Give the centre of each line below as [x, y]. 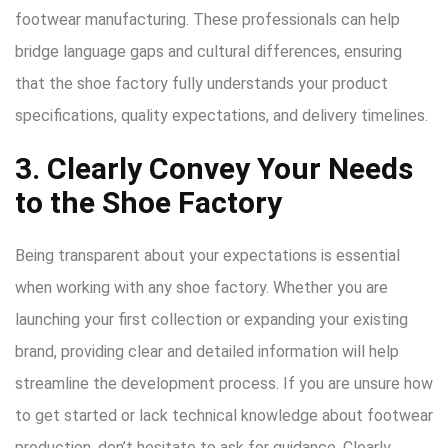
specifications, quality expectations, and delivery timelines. [221, 115]
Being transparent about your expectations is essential [207, 255]
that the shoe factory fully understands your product [201, 83]
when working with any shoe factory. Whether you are [201, 287]
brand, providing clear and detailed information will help [207, 351]
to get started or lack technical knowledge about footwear [224, 415]
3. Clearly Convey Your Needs [214, 168]
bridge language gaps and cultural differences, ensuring [208, 51]
